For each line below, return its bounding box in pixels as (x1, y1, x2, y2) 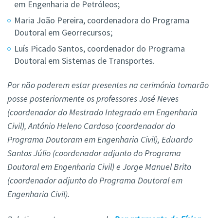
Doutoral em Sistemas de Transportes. (14, 55, 155, 67)
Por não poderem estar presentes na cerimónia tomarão (7, 79, 209, 91)
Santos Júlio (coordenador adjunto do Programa (7, 147, 181, 159)
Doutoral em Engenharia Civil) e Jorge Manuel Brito (7, 161, 191, 173)
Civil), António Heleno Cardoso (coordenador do (7, 120, 175, 132)
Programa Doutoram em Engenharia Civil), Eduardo (7, 134, 193, 145)
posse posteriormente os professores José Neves (7, 93, 179, 105)
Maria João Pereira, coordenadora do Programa (14, 15, 189, 26)
